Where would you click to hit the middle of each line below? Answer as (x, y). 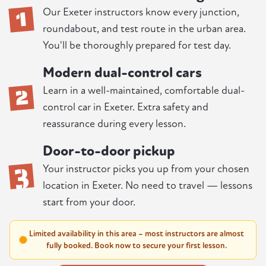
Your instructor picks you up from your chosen (146, 169)
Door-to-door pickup (109, 151)
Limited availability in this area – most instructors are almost (137, 234)
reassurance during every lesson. (114, 124)
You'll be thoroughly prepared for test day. (137, 46)
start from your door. (89, 202)
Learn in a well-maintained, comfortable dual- (144, 91)
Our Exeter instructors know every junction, (141, 12)
